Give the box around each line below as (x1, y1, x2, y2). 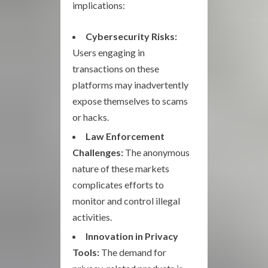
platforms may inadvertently (72, 78, 188, 90)
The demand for (99, 246, 166, 258)
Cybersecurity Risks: (86, 30, 177, 42)
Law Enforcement (86, 130, 165, 142)
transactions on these (72, 62, 159, 74)
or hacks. (72, 111, 109, 123)
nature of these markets (72, 162, 169, 174)
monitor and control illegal (72, 194, 180, 206)
